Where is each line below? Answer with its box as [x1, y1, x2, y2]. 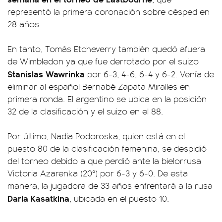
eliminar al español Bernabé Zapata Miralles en [7, 80, 190, 92]
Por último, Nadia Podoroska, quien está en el [7, 130, 185, 142]
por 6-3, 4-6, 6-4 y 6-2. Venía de [85, 68, 214, 80]
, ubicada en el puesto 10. [69, 192, 169, 204]
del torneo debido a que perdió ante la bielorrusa [7, 155, 201, 166]
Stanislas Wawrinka [7, 67, 85, 80]
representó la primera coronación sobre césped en [7, 5, 210, 17]
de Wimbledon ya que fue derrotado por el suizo [7, 55, 199, 67]
